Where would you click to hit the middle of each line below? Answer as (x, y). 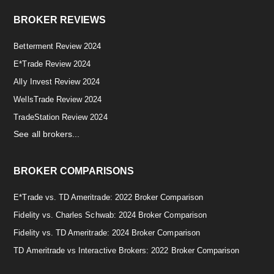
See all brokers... (47, 134)
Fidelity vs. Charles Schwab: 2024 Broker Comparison (110, 215)
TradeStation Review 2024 (61, 117)
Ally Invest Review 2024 (57, 81)
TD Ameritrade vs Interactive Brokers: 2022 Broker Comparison (127, 250)
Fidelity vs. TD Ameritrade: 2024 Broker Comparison (107, 232)
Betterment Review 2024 (57, 46)
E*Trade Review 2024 (52, 64)
